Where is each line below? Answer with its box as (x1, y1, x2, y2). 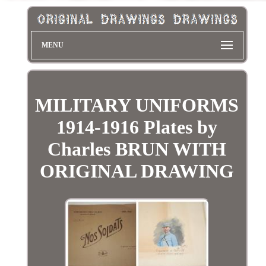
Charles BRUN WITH (47, 138, 227, 160)
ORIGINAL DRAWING (40, 160, 235, 182)
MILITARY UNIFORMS (35, 94, 239, 116)
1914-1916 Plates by (56, 116, 218, 138)
